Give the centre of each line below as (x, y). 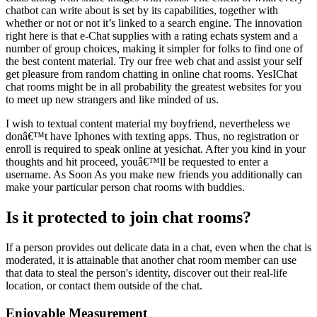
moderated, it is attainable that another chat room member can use (151, 260)
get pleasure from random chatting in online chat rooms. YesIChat (151, 74)
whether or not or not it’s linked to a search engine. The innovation (154, 23)
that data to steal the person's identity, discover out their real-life (146, 273)
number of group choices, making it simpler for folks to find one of (154, 49)
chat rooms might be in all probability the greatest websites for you (154, 87)
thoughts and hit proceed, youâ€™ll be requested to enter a (137, 162)
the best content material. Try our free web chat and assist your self (154, 62)
